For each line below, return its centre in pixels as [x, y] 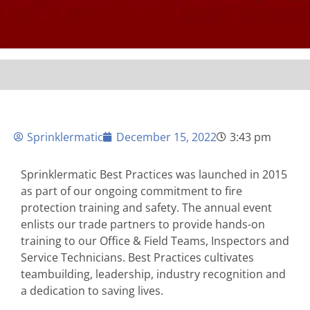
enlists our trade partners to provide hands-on [143, 225]
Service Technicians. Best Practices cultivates [137, 258]
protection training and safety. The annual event [146, 208]
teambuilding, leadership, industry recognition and [153, 274]
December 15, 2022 [166, 137]
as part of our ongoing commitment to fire [131, 191]
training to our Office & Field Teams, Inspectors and [155, 241]
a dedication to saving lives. [92, 291]
